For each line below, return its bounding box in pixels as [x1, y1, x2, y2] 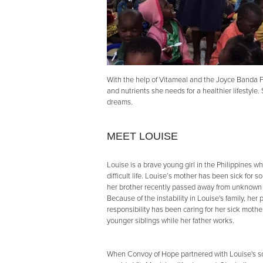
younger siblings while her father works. [107, 216, 234, 225]
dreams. [107, 97, 133, 107]
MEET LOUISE [107, 130, 178, 142]
